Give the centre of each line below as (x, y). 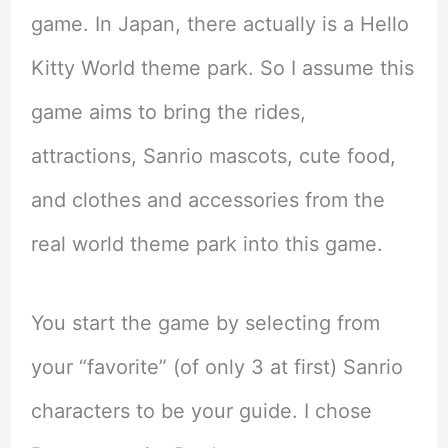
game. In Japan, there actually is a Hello (219, 24)
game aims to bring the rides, (168, 112)
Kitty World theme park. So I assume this (222, 68)
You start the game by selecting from (205, 323)
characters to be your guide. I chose (201, 411)
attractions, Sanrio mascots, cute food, (213, 156)
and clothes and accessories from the (207, 200)
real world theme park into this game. (206, 244)
